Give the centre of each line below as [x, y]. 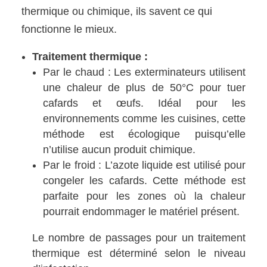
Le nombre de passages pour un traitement [139, 238]
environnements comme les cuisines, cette [144, 119]
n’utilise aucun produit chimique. [119, 150]
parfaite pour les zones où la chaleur [144, 196]
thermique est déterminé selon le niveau [139, 254]
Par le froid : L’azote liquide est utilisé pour [144, 165]
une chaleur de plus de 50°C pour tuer [144, 88]
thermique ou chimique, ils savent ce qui [117, 12]
